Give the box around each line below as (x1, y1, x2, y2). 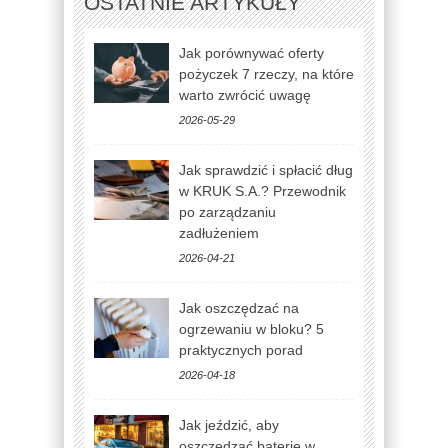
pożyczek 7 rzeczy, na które (179, 65, 354, 82)
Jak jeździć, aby (179, 416, 279, 433)
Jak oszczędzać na (179, 299, 299, 316)
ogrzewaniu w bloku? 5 (179, 320, 324, 337)
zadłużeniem (179, 224, 259, 241)
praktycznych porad (179, 341, 303, 358)
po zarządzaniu (179, 203, 276, 220)
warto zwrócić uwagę (179, 86, 311, 103)
